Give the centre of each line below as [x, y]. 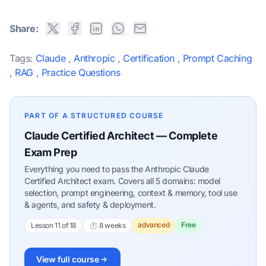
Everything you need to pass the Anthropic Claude [117, 169]
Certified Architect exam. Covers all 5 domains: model [122, 181]
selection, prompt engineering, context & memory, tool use [131, 193]
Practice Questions [81, 73]
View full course [68, 259]
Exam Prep [51, 153]
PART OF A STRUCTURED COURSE [94, 116]
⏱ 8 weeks [107, 226]
